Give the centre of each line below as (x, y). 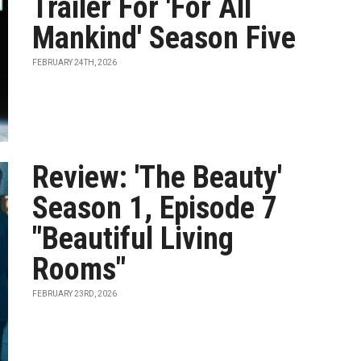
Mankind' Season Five (164, 38)
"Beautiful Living (133, 239)
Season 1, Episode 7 (155, 208)
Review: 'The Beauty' (158, 177)
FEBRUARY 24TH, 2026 (75, 62)
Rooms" (79, 269)
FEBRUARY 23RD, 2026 (75, 294)
